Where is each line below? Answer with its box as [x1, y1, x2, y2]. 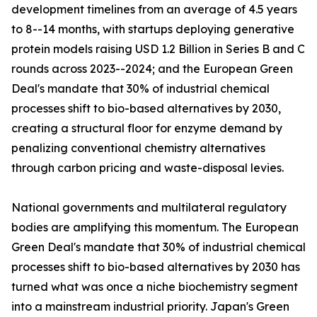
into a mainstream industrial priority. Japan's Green [11, 299, 289, 314]
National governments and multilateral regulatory [11, 200, 287, 215]
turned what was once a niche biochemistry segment [11, 279, 298, 294]
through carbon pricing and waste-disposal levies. [11, 161, 284, 175]
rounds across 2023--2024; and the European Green [11, 62, 293, 76]
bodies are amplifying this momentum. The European [11, 220, 299, 235]
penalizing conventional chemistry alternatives [11, 141, 265, 156]
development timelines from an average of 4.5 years [11, 2, 297, 17]
